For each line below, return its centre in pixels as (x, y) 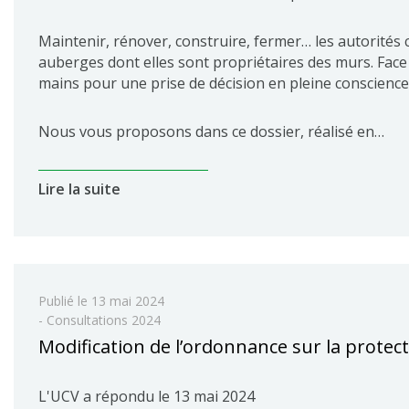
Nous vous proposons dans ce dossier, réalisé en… (211, 131)
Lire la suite (79, 189)
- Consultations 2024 (100, 320)
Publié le (65, 301)
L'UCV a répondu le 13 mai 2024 (147, 396)
